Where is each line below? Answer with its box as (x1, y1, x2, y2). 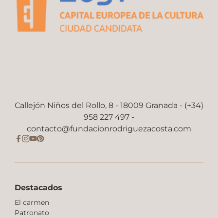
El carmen (15, 198, 49, 207)
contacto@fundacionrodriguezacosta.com (27, 124, 191, 134)
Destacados (15, 183, 62, 193)
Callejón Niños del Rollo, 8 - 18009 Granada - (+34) (15, 101, 203, 110)
